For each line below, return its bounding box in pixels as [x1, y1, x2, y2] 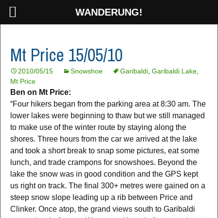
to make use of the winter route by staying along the [10, 123, 186, 131]
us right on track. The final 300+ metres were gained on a [10, 182, 205, 190]
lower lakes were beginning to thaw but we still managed [10, 111, 205, 120]
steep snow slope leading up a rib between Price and [10, 193, 193, 201]
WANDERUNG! [75, 7, 143, 18]
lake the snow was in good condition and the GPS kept [10, 170, 198, 178]
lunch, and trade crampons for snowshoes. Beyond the [10, 158, 197, 166]
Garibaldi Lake [152, 67, 197, 75]
